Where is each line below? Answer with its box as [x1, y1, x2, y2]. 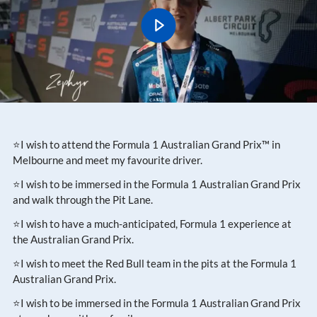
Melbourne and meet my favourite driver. [13, 153, 202, 166]
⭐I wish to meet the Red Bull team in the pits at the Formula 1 [13, 256, 296, 270]
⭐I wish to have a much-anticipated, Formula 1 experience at [13, 217, 292, 230]
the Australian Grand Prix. [13, 232, 134, 246]
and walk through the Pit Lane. [13, 192, 153, 206]
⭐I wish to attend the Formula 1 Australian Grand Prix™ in [13, 137, 280, 151]
